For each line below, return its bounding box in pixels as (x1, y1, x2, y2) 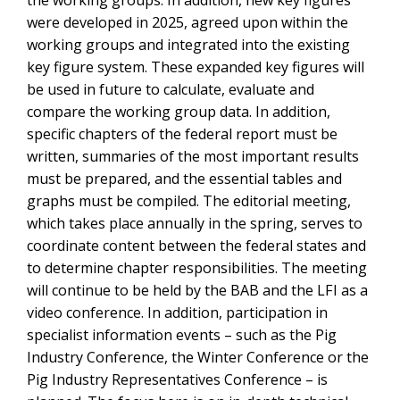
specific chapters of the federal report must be (27, 124, 337, 145)
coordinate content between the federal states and (27, 236, 366, 256)
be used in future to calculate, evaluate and (27, 79, 314, 100)
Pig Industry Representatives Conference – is (27, 370, 328, 390)
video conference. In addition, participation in (27, 303, 328, 323)
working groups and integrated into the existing (27, 35, 350, 55)
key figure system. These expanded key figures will (27, 57, 364, 78)
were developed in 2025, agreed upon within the (27, 12, 348, 33)
